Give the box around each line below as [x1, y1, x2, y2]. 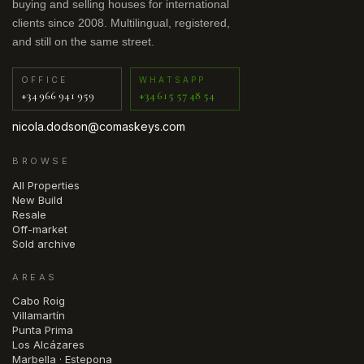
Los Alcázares [12, 338, 84, 352]
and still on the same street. [12, 34, 154, 48]
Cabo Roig [12, 294, 65, 308]
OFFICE [21, 75, 68, 85]
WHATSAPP [139, 75, 206, 85]
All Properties [12, 178, 80, 192]
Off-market [12, 222, 67, 236]
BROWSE [12, 155, 71, 167]
